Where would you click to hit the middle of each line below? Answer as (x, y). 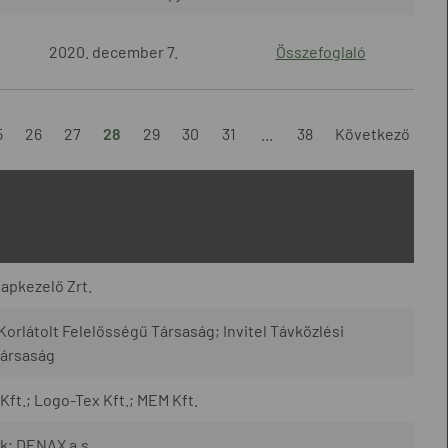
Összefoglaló (320, 51)
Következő (372, 133)
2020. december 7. (113, 51)
